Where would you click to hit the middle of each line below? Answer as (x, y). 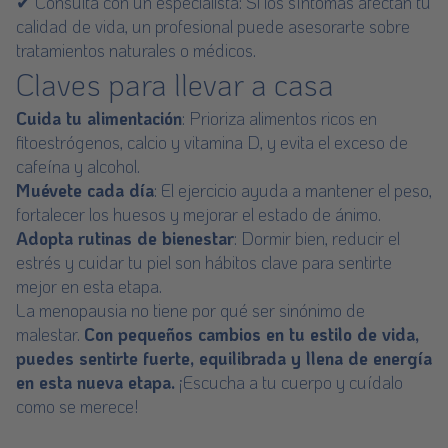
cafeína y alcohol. (78, 166)
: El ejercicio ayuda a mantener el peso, (293, 190)
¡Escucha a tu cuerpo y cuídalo (289, 382)
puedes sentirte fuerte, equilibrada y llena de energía (224, 358)
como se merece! (77, 406)
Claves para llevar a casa (175, 84)
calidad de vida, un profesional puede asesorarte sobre (213, 26)
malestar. (50, 334)
